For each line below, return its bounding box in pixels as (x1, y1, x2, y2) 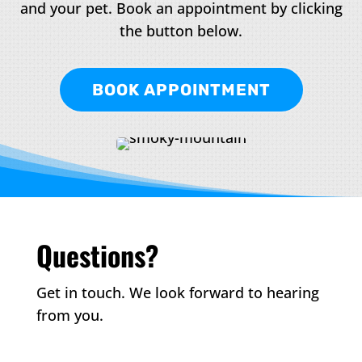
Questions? (36, 234, 158, 276)
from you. (36, 305, 103, 326)
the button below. (120, 21, 242, 41)
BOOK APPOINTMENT (91, 80, 271, 100)
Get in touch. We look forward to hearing (36, 283, 319, 303)
